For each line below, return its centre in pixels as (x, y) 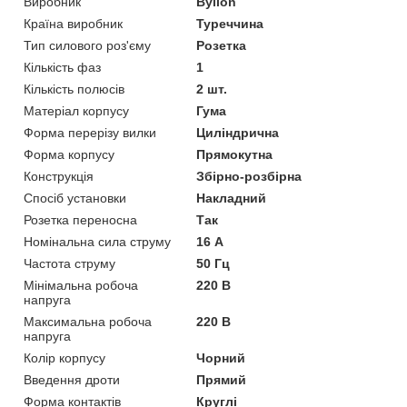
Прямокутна (235, 154)
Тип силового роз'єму (87, 45)
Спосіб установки (75, 198)
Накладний (232, 198)
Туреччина (230, 23)
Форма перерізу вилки (90, 132)
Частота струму (69, 263)
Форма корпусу (69, 154)
